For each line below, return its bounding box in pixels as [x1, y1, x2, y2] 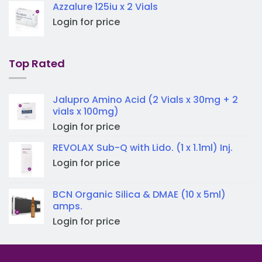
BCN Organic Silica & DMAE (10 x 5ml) [53, 188, 226, 202]
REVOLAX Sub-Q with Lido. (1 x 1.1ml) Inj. [53, 141, 233, 155]
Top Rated [9, 56, 65, 71]
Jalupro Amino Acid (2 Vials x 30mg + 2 [53, 93, 238, 107]
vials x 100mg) [53, 105, 119, 119]
